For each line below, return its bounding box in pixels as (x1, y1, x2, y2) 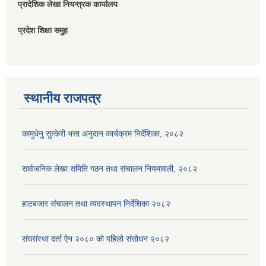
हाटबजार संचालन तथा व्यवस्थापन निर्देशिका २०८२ (22, 199, 170, 209)
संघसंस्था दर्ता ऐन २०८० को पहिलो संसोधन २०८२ (22, 234, 169, 244)
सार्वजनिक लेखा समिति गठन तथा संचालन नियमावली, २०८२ (22, 164, 197, 174)
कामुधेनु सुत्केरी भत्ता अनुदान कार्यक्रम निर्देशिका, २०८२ (22, 129, 183, 139)
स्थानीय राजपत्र (24, 91, 101, 106)
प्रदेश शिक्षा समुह (18, 26, 68, 36)
